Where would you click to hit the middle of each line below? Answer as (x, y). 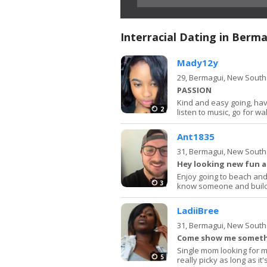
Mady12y (198, 62)
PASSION (194, 90)
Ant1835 (196, 136)
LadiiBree (198, 210)
